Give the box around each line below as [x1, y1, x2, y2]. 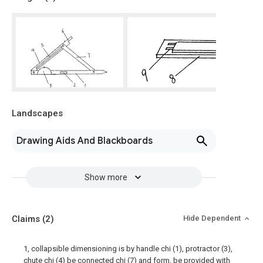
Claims [12, 214, 42, 224]
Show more [84, 173, 127, 182]
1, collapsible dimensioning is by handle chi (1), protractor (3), [23, 244, 232, 253]
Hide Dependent [183, 214, 242, 222]
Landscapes [12, 108, 63, 119]
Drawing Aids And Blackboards [16, 135, 153, 147]
